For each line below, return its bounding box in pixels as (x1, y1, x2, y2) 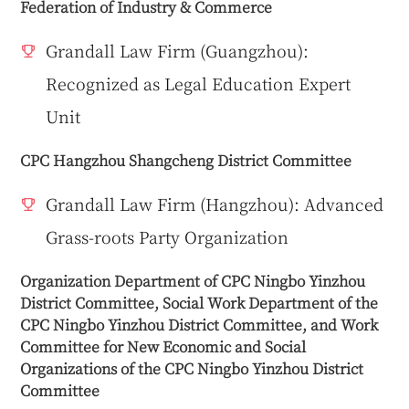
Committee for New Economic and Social (20, 334, 307, 357)
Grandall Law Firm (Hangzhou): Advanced (46, 191, 384, 215)
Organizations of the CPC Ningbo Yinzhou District (20, 356, 364, 379)
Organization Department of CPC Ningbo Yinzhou (20, 268, 366, 291)
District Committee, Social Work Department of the (20, 290, 379, 313)
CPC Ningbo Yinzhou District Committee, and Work (20, 312, 379, 335)
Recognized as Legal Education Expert (46, 70, 351, 95)
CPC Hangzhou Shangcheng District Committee (20, 148, 352, 171)
